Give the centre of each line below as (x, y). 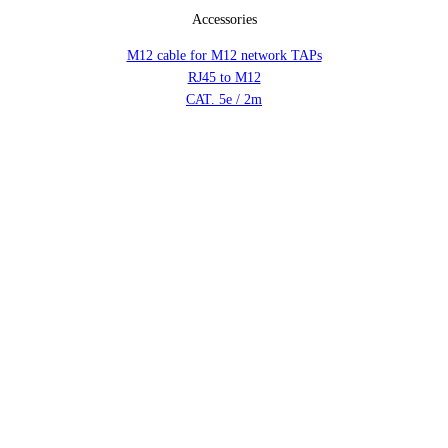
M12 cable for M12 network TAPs (224, 56)
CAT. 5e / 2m (224, 100)
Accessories (224, 20)
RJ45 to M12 (224, 78)
